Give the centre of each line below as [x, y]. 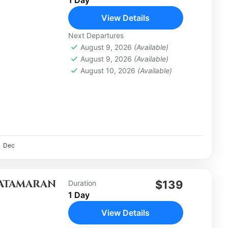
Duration [82, 183]
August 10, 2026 [109, 70]
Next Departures [96, 35]
